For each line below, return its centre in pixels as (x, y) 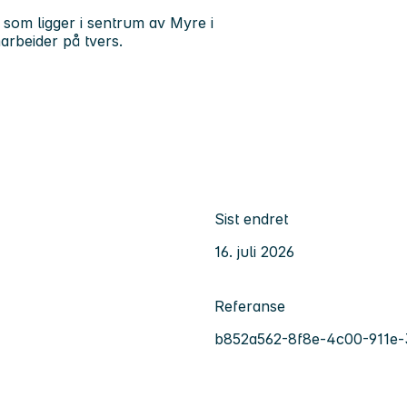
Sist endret (251, 219)
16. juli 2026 (254, 252)
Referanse (250, 307)
